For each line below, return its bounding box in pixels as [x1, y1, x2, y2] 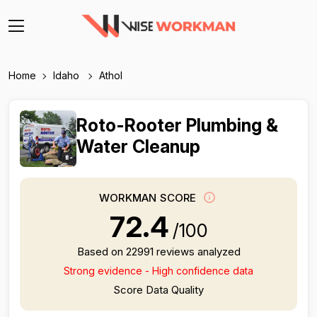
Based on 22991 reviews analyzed [76, 245, 241, 258]
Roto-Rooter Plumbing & [76, 115, 278, 136]
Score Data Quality [113, 283, 204, 296]
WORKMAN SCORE [99, 191, 200, 205]
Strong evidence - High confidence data [64, 265, 253, 277]
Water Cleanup [76, 136, 200, 157]
